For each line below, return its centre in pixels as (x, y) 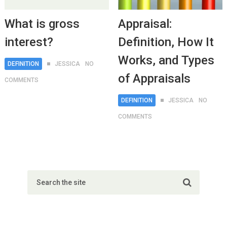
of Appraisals (154, 79)
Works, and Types (166, 61)
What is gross (42, 24)
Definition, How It (166, 42)
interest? (29, 42)
